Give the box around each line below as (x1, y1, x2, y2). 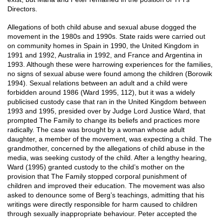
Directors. (7, 5, 37, 13)
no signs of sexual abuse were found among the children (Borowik (7, 70, 212, 78)
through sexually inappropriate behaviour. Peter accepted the (7, 210, 197, 218)
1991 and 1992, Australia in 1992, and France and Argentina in (7, 51, 202, 59)
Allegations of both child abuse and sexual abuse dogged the (7, 23, 196, 31)
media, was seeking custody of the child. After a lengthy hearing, (7, 154, 207, 162)
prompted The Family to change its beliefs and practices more (7, 116, 200, 124)
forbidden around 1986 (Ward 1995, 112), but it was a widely (7, 88, 195, 96)
